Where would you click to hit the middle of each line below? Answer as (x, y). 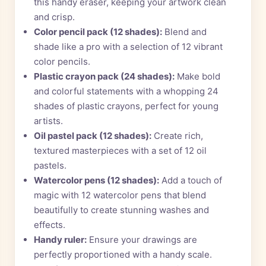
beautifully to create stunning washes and (121, 210)
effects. (50, 225)
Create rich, (177, 136)
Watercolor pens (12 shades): (96, 180)
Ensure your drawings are (142, 240)
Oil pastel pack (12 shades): (93, 136)
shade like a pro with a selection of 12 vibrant (128, 47)
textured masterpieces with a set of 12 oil (120, 151)
